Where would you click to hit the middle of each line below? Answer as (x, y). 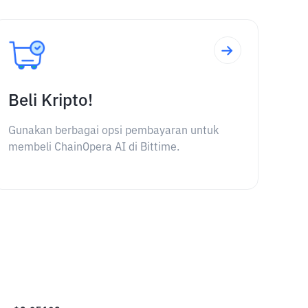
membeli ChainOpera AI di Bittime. (93, 148)
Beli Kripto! (50, 101)
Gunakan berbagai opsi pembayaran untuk (113, 131)
